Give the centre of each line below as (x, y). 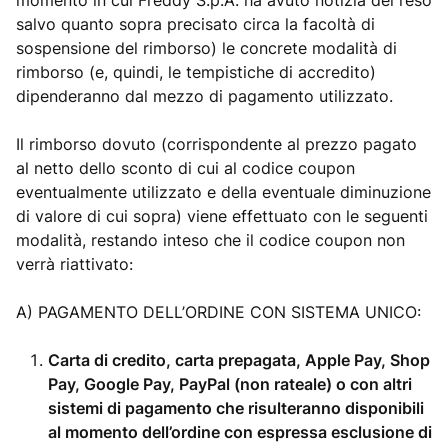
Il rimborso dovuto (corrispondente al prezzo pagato (216, 144)
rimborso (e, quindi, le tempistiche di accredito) (196, 72)
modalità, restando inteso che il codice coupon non (210, 240)
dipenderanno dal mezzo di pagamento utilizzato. (204, 96)
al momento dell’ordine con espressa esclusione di (240, 432)
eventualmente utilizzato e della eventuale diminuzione (223, 192)
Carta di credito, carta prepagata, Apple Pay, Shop (239, 360)
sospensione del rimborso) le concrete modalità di (206, 48)
